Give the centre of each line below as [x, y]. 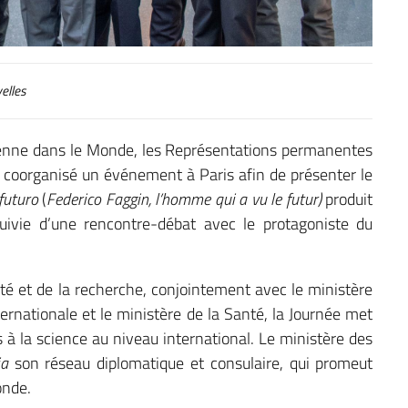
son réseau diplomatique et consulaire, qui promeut [190, 363]
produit [347, 199]
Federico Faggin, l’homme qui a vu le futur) [184, 199]
